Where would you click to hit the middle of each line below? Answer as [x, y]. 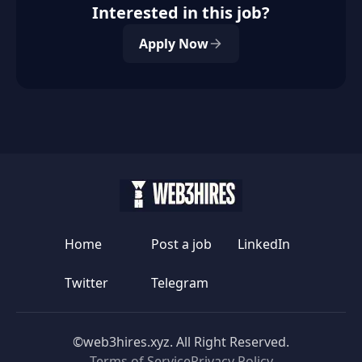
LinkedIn [263, 244]
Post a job [181, 244]
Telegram [179, 283]
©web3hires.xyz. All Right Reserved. [181, 342]
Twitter [86, 283]
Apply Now [174, 44]
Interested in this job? [181, 13]
